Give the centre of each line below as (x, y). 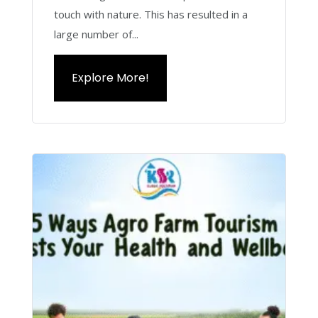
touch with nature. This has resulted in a (150, 14)
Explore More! (110, 78)
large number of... (96, 34)
